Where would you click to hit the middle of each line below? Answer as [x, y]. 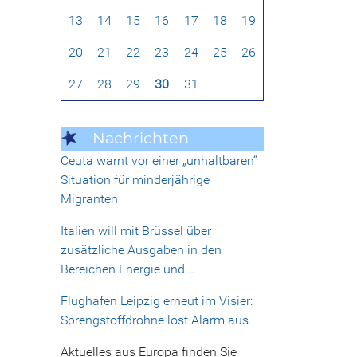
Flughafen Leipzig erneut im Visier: [157, 301]
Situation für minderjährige [135, 180]
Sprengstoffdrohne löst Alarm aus [155, 320]
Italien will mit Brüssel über [136, 231]
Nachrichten [141, 138]
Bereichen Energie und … [128, 269]
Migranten [89, 199]
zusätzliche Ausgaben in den [141, 250]
